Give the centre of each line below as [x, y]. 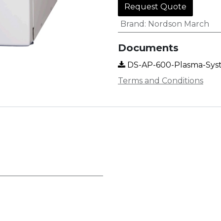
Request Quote [155, 7]
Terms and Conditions [161, 81]
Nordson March [178, 24]
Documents [148, 48]
